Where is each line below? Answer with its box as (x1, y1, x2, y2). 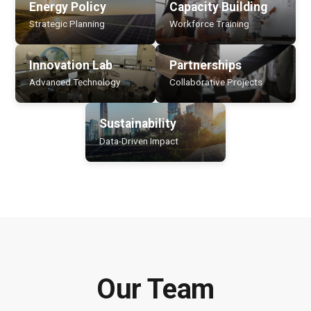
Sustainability (99, 117, 176, 131)
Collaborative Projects (169, 76, 262, 88)
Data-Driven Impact (99, 135, 178, 146)
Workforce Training (169, 18, 249, 30)
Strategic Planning (29, 18, 105, 30)
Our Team (96, 272, 215, 305)
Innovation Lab (29, 58, 112, 73)
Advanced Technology (29, 76, 120, 88)
